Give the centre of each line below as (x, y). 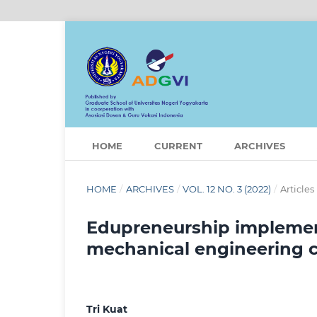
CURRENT (178, 146)
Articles (297, 189)
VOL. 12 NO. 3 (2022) (227, 189)
